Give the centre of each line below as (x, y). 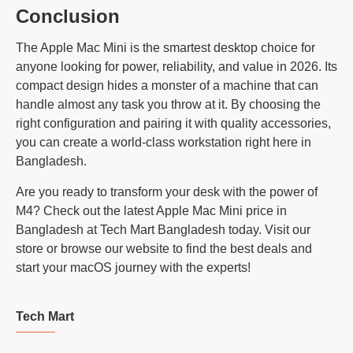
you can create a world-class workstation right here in (163, 142)
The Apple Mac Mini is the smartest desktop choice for (165, 47)
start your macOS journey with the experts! (133, 267)
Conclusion (68, 16)
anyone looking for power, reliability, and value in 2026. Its (176, 66)
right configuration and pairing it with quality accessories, (173, 123)
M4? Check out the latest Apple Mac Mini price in (151, 210)
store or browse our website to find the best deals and (164, 248)
